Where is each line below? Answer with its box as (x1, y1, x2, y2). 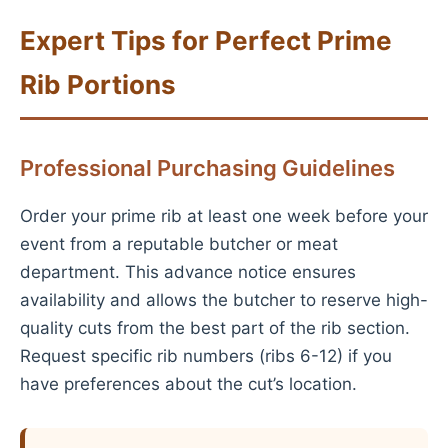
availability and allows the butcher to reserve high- (20, 290, 428, 310)
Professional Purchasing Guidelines (20, 155, 395, 181)
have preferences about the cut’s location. (20, 374, 357, 394)
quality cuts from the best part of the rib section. (20, 318, 410, 338)
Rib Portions (20, 69, 176, 100)
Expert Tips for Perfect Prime (20, 25, 392, 56)
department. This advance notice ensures (20, 262, 356, 282)
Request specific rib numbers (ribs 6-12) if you (20, 346, 392, 366)
